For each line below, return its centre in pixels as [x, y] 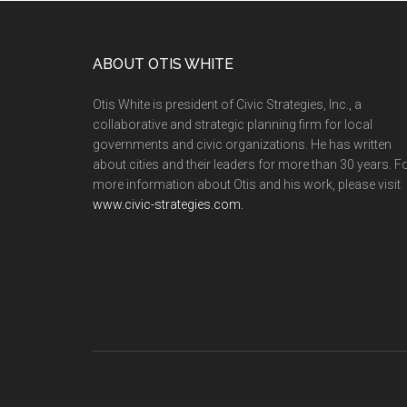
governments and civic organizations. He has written [242, 144]
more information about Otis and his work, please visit [247, 184]
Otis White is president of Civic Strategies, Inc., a [227, 104]
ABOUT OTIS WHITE [163, 64]
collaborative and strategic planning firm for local [233, 124]
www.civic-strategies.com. [168, 204]
